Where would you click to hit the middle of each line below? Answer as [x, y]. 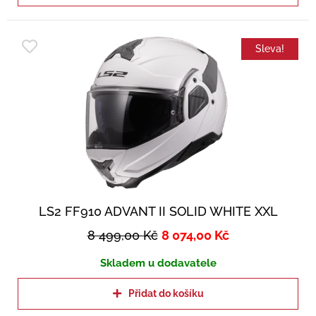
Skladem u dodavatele [158, 263]
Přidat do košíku [166, 293]
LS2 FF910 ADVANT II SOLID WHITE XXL [158, 211]
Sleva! [270, 48]
